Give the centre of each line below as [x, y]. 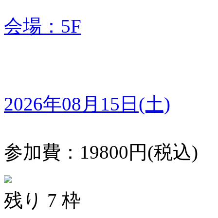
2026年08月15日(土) [87, 104]
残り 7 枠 [42, 200]
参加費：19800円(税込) [101, 152]
